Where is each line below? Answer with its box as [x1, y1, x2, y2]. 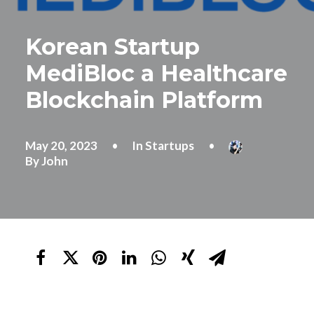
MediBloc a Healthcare [25, 60, 287, 87]
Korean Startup [25, 33, 200, 60]
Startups [145, 138, 195, 153]
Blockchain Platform [25, 86, 263, 114]
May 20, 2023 [25, 138, 97, 153]
